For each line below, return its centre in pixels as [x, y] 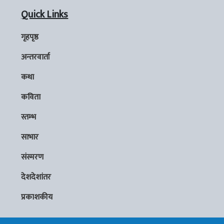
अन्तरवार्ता [36, 57]
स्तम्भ [29, 117]
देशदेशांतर [36, 177]
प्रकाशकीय [37, 197]
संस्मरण [32, 157]
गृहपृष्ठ [30, 37]
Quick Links [45, 14]
